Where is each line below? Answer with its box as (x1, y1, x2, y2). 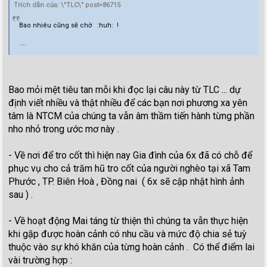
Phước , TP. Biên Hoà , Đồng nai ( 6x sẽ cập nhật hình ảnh (8, 175, 245, 187)
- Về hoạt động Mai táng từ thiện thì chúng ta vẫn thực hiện (8, 215, 249, 226)
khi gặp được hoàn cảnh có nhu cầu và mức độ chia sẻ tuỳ (8, 228, 247, 240)
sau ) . (8, 188, 33, 200)
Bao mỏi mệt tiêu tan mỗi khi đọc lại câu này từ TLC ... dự (8, 83, 241, 95)
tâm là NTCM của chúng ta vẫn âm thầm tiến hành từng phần (8, 110, 255, 122)
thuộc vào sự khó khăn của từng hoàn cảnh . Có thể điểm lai (8, 241, 255, 253)
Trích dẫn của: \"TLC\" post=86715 (14, 1, 121, 10)
